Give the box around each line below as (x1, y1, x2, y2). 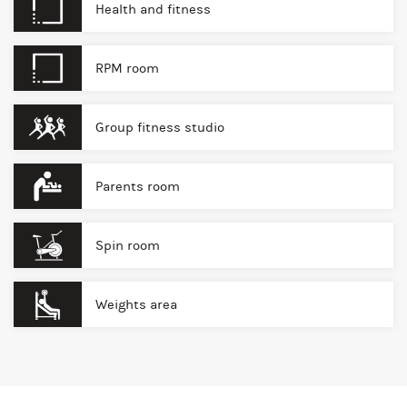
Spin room (95, 237, 160, 253)
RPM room (95, 60, 159, 76)
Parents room (95, 178, 180, 194)
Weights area (95, 296, 177, 313)
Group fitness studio (95, 119, 224, 135)
